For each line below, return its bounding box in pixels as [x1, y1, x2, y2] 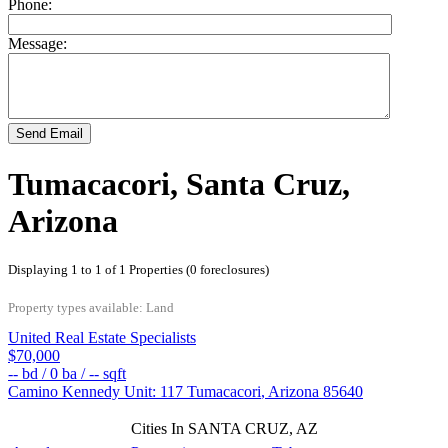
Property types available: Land [8, 300, 174, 316]
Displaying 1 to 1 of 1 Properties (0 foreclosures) [8, 262, 269, 278]
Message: [8, 35, 67, 53]
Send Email [16, 126, 83, 142]
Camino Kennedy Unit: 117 [8, 383, 187, 401]
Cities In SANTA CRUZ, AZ [130, 420, 318, 438]
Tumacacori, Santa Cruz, [8, 165, 350, 202]
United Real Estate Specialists [8, 329, 196, 347]
